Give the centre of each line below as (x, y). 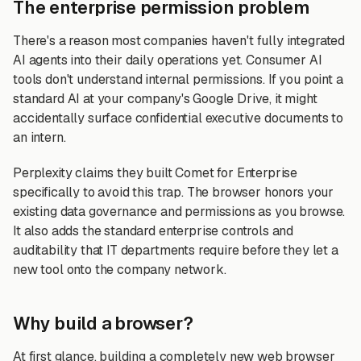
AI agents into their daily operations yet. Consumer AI (168, 60)
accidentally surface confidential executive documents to (178, 118)
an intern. (39, 137)
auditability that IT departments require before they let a (176, 250)
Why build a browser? (103, 323)
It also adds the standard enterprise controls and (154, 231)
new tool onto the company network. (120, 270)
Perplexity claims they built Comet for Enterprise (156, 173)
